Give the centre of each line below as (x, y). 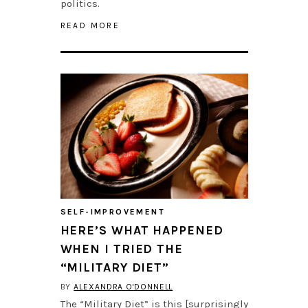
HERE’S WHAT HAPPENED (142, 231)
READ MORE (90, 26)
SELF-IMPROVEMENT (112, 212)
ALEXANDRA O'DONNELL (123, 287)
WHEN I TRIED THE (121, 249)
